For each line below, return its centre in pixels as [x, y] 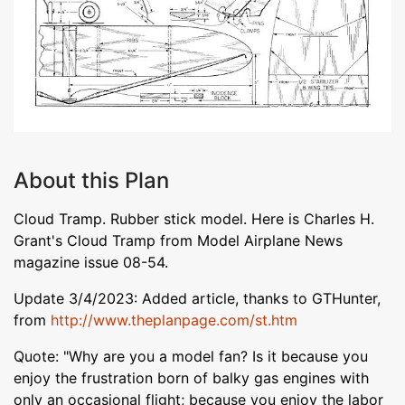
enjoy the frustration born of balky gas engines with [191, 377]
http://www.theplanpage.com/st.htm [174, 320]
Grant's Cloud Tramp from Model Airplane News [178, 240]
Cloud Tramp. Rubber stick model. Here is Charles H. [194, 218]
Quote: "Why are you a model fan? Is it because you [191, 356]
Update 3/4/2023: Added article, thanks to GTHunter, [197, 298]
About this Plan [91, 180]
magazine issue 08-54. [91, 262]
